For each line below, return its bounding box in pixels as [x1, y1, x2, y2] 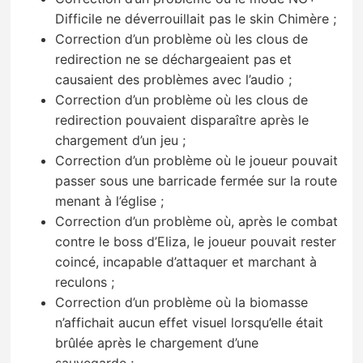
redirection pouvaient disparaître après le [55, 112, 310, 129]
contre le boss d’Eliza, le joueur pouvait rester [55, 233, 337, 250]
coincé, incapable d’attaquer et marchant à [55, 254, 318, 271]
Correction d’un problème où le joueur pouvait [55, 152, 339, 169]
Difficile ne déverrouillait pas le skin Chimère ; [55, 11, 337, 28]
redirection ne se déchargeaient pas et [55, 51, 293, 68]
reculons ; [55, 274, 115, 291]
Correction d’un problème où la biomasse [55, 294, 309, 311]
